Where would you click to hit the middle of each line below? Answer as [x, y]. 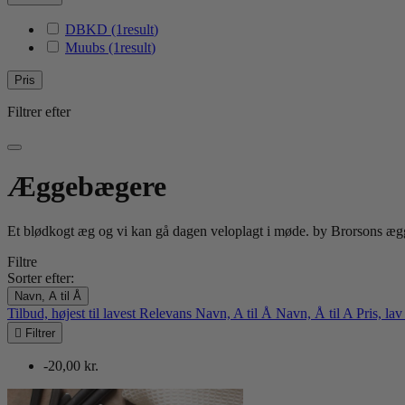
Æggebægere [87, 187]
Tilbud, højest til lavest [73, 313]
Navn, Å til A [316, 313]
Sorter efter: [41, 278]
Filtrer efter [39, 112]
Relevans [167, 313]
